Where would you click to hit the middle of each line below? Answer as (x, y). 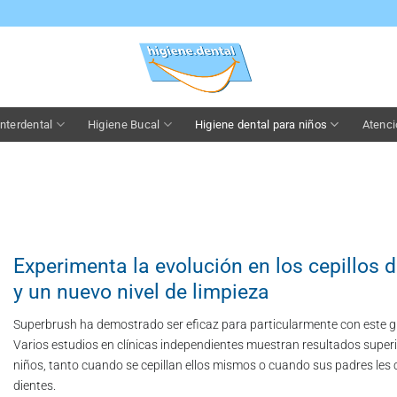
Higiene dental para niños (261, 124)
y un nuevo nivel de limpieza (141, 292)
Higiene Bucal (124, 124)
